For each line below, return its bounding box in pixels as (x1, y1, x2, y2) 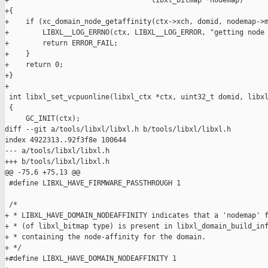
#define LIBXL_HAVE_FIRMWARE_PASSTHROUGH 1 (5, 179, 181, 188)
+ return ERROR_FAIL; (5, 39, 118, 48)
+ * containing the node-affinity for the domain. (5, 233, 206, 242)
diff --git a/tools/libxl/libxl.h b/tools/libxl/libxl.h (5, 125, 231, 134)
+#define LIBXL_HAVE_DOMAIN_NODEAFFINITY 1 (5, 254, 176, 263)
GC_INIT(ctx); (5, 114, 80, 123)
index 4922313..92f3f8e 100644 (5, 136, 126, 145)
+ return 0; (5, 60, 63, 69)
